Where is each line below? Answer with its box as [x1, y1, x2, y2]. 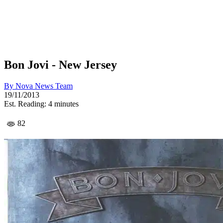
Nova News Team [15, 81, 73, 90]
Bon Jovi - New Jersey [4, 58, 117, 71]
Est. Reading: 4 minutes [4, 99, 79, 108]
